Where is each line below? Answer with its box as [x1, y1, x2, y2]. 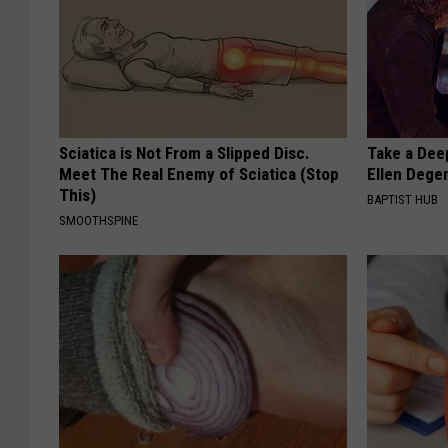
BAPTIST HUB [367, 192, 439, 208]
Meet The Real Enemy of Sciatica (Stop [59, 164, 339, 185]
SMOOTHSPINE [59, 213, 138, 229]
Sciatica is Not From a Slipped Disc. [59, 143, 310, 164]
